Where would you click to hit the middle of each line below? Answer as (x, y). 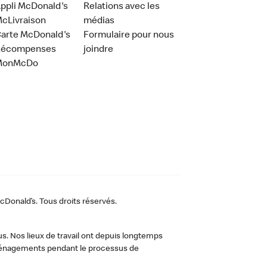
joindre (99, 50)
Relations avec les (122, 7)
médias (99, 21)
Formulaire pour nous (129, 35)
